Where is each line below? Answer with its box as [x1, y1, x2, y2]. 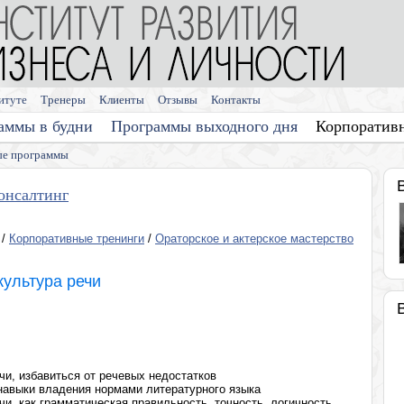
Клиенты [99, 93, 144, 106]
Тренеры [41, 93, 86, 106]
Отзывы [158, 93, 197, 106]
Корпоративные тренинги [9, 232, 144, 245]
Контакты [211, 93, 261, 106]
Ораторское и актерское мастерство [155, 232, 353, 245]
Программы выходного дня [111, 117, 298, 135]
